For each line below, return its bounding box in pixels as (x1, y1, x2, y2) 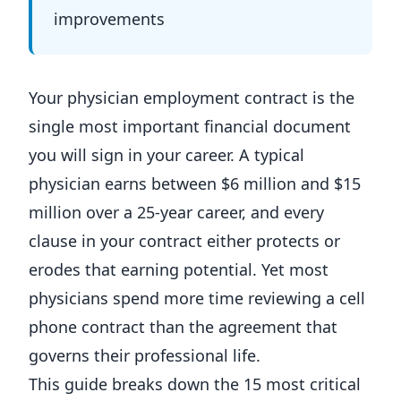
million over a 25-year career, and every (29, 201, 324, 223)
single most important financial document (29, 115, 351, 137)
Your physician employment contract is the (29, 87, 354, 108)
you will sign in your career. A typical (29, 144, 304, 166)
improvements (54, 8, 165, 30)
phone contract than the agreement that (29, 316, 337, 337)
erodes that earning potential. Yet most (29, 259, 328, 280)
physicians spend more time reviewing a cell (29, 287, 365, 309)
